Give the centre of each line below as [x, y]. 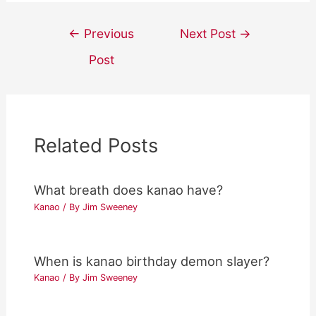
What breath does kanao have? [129, 190]
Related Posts [96, 146]
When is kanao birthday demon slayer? [152, 261]
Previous [108, 34]
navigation [73, 53]
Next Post [210, 34]
